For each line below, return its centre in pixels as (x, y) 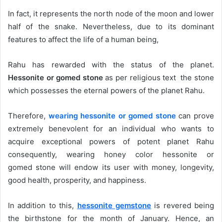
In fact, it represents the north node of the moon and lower (111, 14)
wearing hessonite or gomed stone (112, 116)
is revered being (182, 205)
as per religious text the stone (159, 78)
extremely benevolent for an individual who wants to (111, 129)
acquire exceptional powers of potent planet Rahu (111, 141)
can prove (195, 116)
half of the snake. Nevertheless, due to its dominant (111, 27)
